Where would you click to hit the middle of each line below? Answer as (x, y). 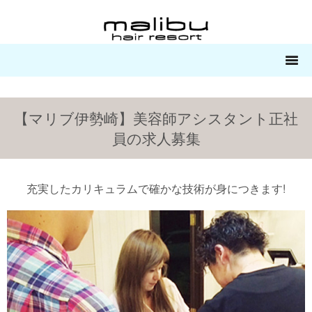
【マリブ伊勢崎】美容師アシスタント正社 (156, 117)
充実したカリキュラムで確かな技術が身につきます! (156, 188)
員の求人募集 (156, 138)
